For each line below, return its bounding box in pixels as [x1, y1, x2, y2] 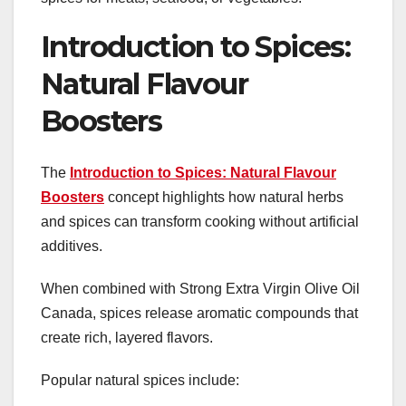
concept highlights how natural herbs [104, 188, 343, 205]
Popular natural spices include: [41, 372, 239, 388]
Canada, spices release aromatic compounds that [41, 304, 358, 321]
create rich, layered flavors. [41, 329, 213, 345]
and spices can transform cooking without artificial [41, 213, 359, 229]
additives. [41, 237, 102, 254]
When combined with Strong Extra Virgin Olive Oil [41, 280, 360, 296]
